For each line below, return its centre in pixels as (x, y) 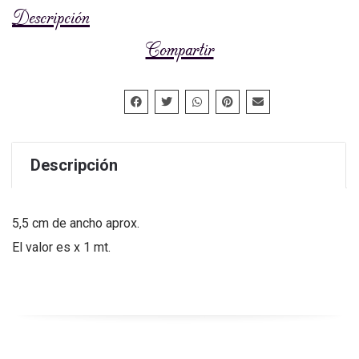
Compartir (179, 49)
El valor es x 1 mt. (61, 247)
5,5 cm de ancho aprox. (76, 223)
